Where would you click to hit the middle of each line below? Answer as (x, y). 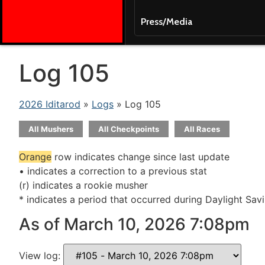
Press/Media (166, 22)
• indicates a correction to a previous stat (113, 171)
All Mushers (51, 129)
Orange (35, 157)
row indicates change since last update (140, 157)
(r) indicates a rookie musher (83, 185)
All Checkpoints (129, 129)
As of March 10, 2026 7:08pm (134, 224)
